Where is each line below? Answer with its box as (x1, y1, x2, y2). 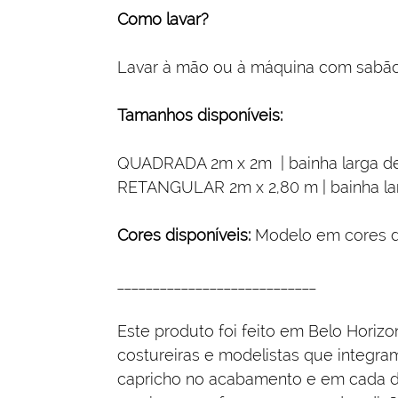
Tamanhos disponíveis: (117, 105, 283, 124)
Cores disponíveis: (117, 225, 251, 244)
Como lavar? (117, 9, 209, 28)
